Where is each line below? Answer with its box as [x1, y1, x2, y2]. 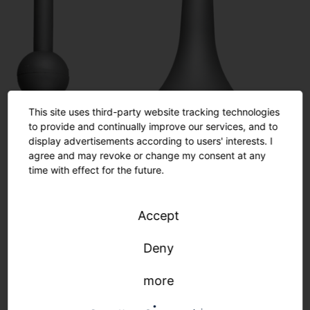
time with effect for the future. [28, 164, 165, 176]
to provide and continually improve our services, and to [28, 120, 278, 132]
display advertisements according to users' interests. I [28, 135, 273, 147]
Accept [138, 208, 179, 223]
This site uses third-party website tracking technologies [28, 106, 280, 118]
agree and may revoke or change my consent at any [28, 149, 266, 161]
